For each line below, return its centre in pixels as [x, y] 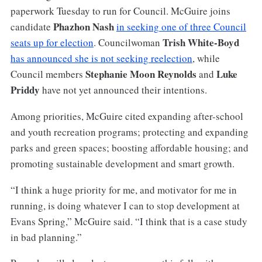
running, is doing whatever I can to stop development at [125, 205]
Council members [48, 74]
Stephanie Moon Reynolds [141, 74]
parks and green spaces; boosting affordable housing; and [129, 147]
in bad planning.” [46, 237]
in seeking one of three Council [181, 26]
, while [206, 58]
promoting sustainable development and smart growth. [122, 163]
